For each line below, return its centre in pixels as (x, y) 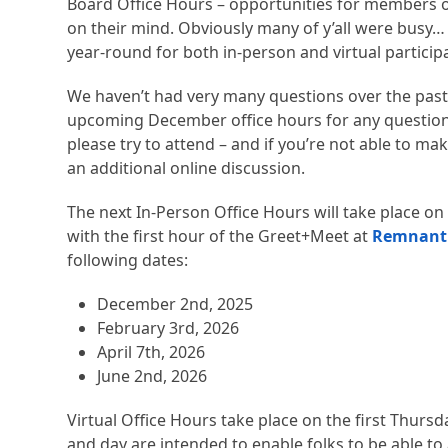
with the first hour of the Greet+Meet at (218, 236)
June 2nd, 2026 (152, 376)
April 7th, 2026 (151, 352)
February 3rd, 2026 (168, 328)
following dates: (128, 260)
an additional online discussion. (186, 168)
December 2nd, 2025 (175, 304)
